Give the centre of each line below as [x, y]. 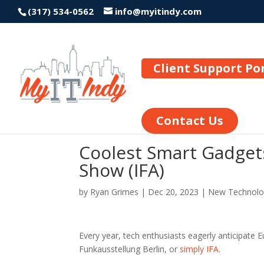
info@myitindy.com [158, 11]
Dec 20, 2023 [174, 192]
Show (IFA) [122, 170]
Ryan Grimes [115, 192]
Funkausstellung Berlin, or [130, 249]
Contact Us [190, 120]
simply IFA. [200, 249]
